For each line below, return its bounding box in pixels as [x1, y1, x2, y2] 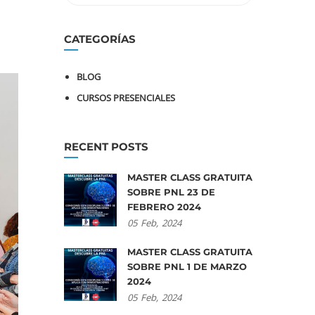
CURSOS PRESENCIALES [77, 91, 175, 104]
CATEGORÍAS [64, 32, 136, 46]
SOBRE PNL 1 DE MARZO [127, 261, 247, 272]
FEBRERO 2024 [127, 201, 201, 212]
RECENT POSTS [64, 140, 148, 153]
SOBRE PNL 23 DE [127, 186, 215, 198]
